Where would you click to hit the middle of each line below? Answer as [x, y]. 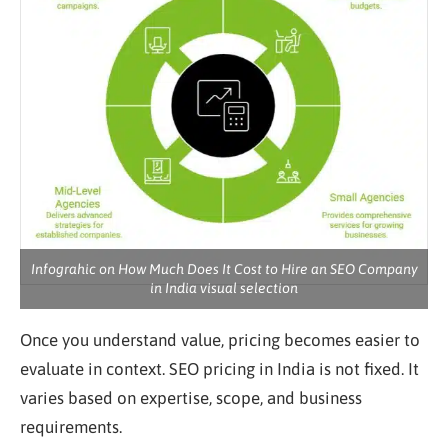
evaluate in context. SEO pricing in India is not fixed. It [219, 369]
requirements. [71, 427]
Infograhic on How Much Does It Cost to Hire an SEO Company [224, 269]
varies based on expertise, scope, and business [191, 398]
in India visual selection [224, 288]
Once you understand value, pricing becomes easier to [220, 340]
